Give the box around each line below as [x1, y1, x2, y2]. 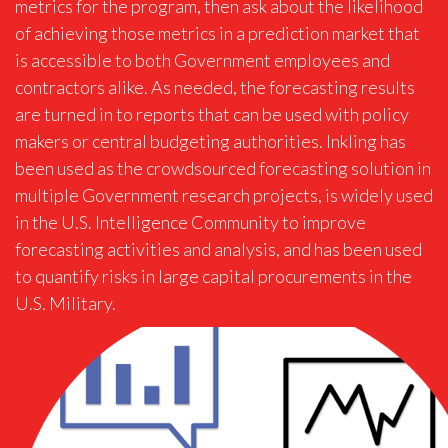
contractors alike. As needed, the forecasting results [15, 76, 415, 98]
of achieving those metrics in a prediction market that [15, 22, 420, 44]
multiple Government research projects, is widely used [15, 184, 433, 206]
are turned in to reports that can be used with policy [15, 103, 409, 125]
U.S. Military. [15, 292, 116, 314]
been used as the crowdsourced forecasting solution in [15, 157, 431, 179]
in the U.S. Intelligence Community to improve [15, 211, 366, 233]
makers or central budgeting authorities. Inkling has [15, 130, 406, 152]
